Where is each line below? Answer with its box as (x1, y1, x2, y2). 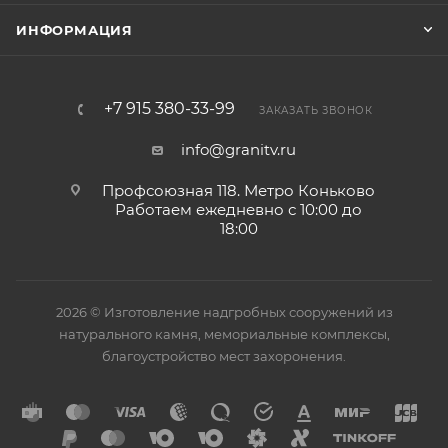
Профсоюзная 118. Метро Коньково (102, 181, 375, 200)
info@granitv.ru (181, 140, 296, 159)
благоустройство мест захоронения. (102, 348, 346, 364)
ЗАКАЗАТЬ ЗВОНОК (259, 104, 373, 117)
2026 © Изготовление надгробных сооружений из (55, 304, 393, 320)
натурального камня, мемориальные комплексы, (58, 326, 390, 342)
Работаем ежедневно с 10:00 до (115, 200, 362, 219)
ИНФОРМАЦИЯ (16, 22, 133, 38)
